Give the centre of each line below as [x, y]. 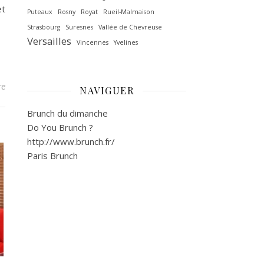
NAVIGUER [107, 90]
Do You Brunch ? [60, 127]
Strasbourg [44, 27]
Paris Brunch [52, 156]
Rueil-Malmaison [129, 12]
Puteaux [40, 12]
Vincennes [93, 42]
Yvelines [126, 42]
